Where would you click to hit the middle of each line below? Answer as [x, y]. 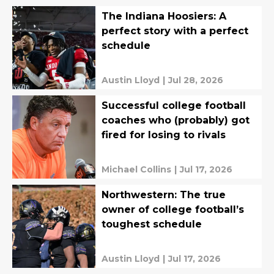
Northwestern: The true [164, 194]
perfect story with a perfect [175, 31]
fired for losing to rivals [164, 135]
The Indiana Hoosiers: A [164, 16]
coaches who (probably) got [176, 120]
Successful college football [174, 105]
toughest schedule [152, 224]
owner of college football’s [173, 209]
